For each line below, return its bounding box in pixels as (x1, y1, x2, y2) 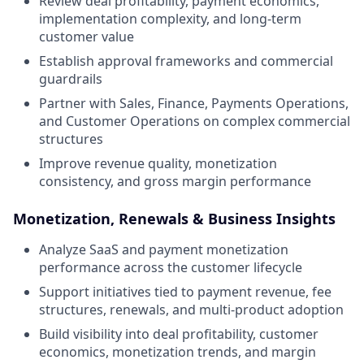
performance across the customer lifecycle (39, 258, 302, 276)
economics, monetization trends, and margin (39, 343, 316, 361)
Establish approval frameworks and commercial (39, 52, 333, 70)
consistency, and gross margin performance (39, 172, 311, 190)
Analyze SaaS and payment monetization (39, 240, 288, 258)
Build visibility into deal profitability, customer (39, 325, 318, 343)
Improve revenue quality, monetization (39, 154, 277, 172)
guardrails (39, 70, 102, 88)
